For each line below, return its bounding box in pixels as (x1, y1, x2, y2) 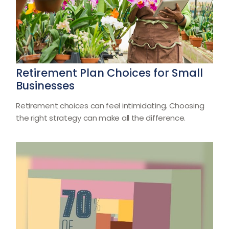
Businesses (16, 78, 75, 93)
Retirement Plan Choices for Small (16, 65, 203, 80)
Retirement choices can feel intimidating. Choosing (16, 100, 204, 111)
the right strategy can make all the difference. (16, 112, 186, 123)
